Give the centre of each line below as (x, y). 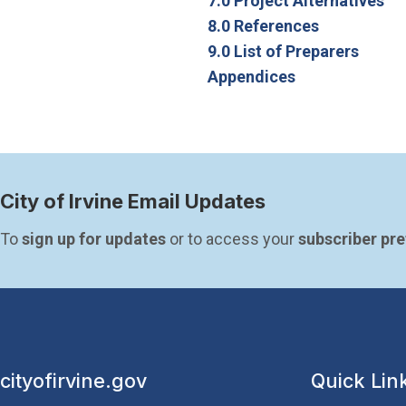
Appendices (251, 76)
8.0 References (263, 25)
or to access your (232, 238)
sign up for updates (94, 238)
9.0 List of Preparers (283, 51)
